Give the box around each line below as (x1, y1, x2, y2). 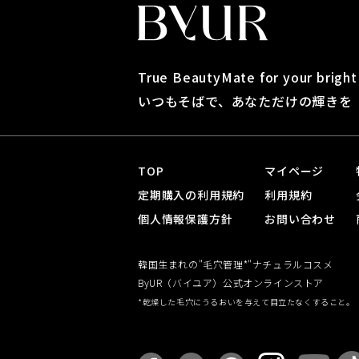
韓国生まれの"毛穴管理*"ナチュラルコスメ (138, 256, 333, 271)
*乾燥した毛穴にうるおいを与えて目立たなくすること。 (138, 295, 355, 308)
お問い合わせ (264, 210, 337, 227)
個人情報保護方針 (138, 210, 233, 227)
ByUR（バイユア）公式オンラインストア (138, 275, 324, 289)
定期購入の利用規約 (138, 186, 245, 203)
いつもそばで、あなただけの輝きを (138, 91, 353, 111)
